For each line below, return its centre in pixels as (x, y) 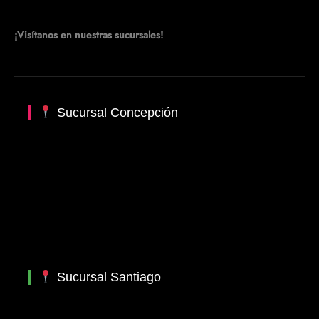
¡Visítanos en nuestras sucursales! (89, 35)
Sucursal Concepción (115, 112)
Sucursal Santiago (107, 277)
